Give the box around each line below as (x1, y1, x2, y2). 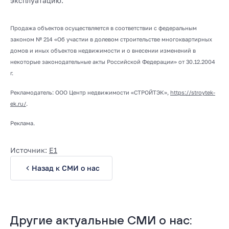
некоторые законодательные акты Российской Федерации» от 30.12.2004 (10, 58, 215, 65)
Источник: (10, 146, 49, 154)
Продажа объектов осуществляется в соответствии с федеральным (10, 25, 197, 32)
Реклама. (10, 120, 35, 127)
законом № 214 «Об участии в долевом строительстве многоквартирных (10, 36, 212, 43)
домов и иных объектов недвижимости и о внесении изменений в (10, 47, 196, 54)
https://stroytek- (170, 89, 215, 96)
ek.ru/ (10, 100, 26, 107)
